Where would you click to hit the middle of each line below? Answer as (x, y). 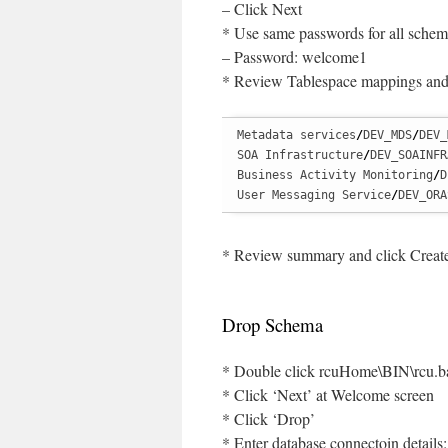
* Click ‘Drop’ (268, 418)
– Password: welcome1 (294, 56)
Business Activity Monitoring (335, 175)
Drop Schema (272, 324)
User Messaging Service (314, 195)
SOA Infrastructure (300, 155)
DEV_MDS (387, 135)
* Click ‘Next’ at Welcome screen (328, 394)
